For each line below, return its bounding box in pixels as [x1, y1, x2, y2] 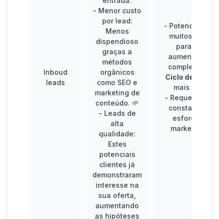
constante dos [168, 103, 218, 112]
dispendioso [96, 37, 138, 45]
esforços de [173, 113, 214, 122]
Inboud [44, 67, 67, 76]
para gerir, [175, 42, 211, 50]
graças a [102, 47, 132, 56]
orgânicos [100, 67, 134, 76]
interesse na [95, 180, 139, 189]
